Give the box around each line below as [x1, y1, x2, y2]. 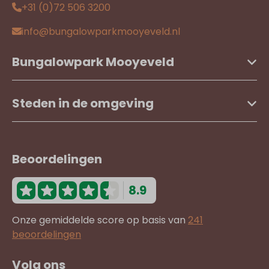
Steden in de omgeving [12, 95, 154, 112]
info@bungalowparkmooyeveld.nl [22, 25, 180, 38]
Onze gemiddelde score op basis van [12, 213, 188, 227]
